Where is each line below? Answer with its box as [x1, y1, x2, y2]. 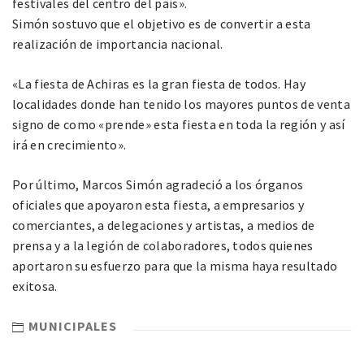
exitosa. [12, 278, 58, 295]
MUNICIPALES [28, 318, 117, 335]
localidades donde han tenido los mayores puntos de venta [12, 96, 350, 113]
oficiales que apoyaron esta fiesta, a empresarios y [12, 197, 305, 214]
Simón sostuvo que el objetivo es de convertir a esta [12, 15, 311, 32]
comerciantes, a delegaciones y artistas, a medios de [12, 217, 315, 234]
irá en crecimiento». [12, 136, 127, 154]
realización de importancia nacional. [12, 36, 223, 53]
